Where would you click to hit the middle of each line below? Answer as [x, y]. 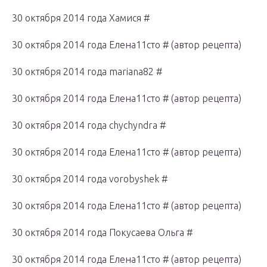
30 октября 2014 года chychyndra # [89, 125]
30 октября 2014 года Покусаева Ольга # [102, 233]
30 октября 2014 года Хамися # [81, 18]
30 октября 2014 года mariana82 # [87, 72]
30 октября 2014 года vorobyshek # [90, 179]
